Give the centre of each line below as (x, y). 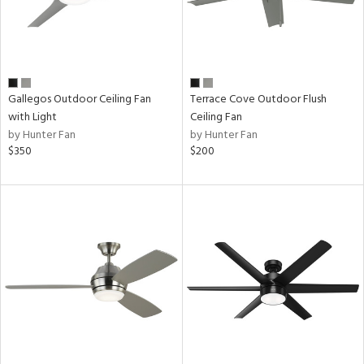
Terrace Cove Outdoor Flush (258, 100)
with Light (32, 117)
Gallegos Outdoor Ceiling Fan (80, 100)
